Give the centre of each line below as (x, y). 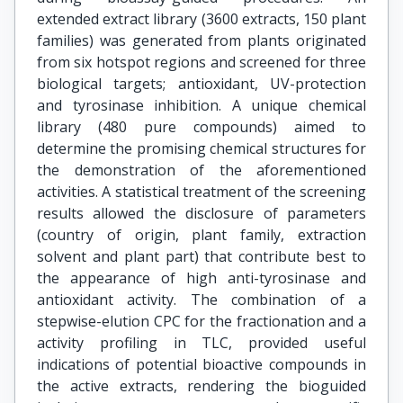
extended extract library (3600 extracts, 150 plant (201, 19)
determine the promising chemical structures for (201, 148)
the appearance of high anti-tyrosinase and (201, 278)
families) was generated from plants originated (201, 40)
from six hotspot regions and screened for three (201, 62)
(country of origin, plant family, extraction (201, 235)
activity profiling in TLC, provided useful (201, 343)
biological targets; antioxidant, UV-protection (201, 84)
